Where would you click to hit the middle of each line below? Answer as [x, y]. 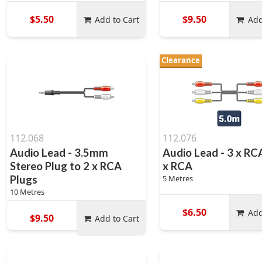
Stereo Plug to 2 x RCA [66, 166]
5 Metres [178, 178]
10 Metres [27, 192]
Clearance [181, 60]
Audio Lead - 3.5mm [59, 153]
